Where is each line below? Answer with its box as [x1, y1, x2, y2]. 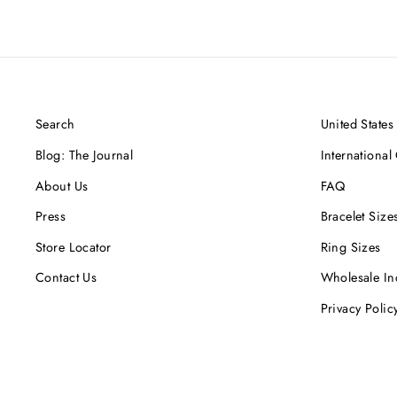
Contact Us [35, 269, 97, 287]
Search [35, 115, 75, 134]
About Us [35, 176, 89, 195]
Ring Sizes [320, 237, 381, 256]
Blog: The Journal [35, 146, 134, 165]
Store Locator [35, 237, 112, 256]
